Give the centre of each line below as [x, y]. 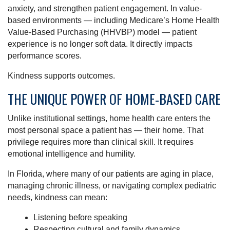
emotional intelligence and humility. [72, 154]
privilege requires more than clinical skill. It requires [101, 142]
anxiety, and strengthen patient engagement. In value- [105, 9]
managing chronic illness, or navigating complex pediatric [112, 186]
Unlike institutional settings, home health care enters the [109, 119]
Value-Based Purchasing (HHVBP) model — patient [102, 32]
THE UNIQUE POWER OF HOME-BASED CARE [114, 99]
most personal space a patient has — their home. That [106, 130]
